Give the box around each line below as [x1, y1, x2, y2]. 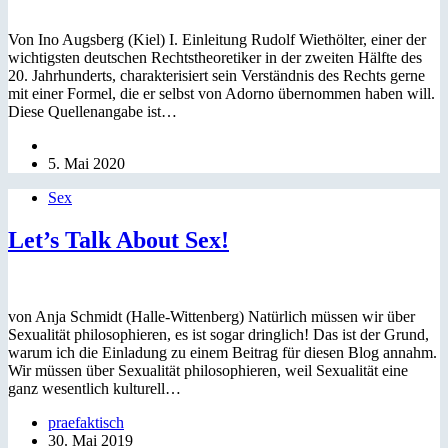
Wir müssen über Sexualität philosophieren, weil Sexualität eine [8, 361, 408, 379]
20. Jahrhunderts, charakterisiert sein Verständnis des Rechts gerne [8, 66, 425, 84]
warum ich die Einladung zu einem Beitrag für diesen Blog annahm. [8, 343, 437, 361]
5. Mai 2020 [48, 154, 125, 172]
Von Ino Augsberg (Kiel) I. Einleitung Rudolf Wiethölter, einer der [8, 30, 426, 48]
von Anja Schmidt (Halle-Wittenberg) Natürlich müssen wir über [8, 307, 415, 325]
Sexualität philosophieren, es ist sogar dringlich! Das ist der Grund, [8, 325, 429, 343]
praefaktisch [48, 413, 124, 431]
